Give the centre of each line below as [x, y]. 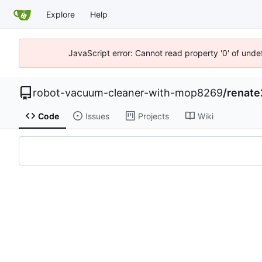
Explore [61, 14]
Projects [153, 116]
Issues [97, 116]
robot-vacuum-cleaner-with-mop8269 [128, 93]
